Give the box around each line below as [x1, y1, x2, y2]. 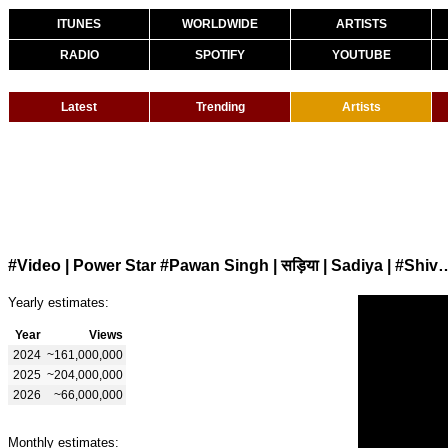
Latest [61, 100, 97, 114]
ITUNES [57, 17, 101, 31]
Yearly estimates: [8, 294, 109, 310]
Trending [195, 100, 245, 114]
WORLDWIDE [182, 17, 258, 31]
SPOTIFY [195, 48, 245, 62]
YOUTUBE [331, 48, 391, 62]
